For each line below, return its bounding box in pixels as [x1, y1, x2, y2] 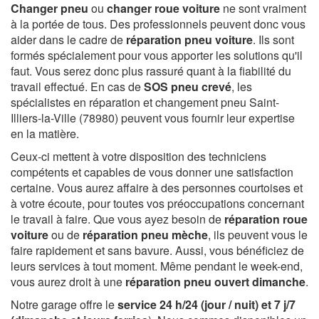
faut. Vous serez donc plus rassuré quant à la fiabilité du [11, 62, 291, 79]
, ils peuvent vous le [208, 226, 308, 243]
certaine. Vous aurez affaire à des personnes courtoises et [11, 179, 303, 196]
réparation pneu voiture [126, 31, 253, 48]
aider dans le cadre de [11, 31, 126, 48]
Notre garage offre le [11, 296, 117, 313]
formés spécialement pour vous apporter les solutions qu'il [11, 46, 303, 63]
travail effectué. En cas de [11, 78, 144, 95]
